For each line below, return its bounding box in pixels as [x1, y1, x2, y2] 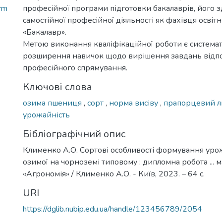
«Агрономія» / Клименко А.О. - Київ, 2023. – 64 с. [23, 168, 205, 179]
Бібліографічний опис [23, 127, 125, 141]
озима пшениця [23, 98, 84, 109]
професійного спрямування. [23, 62, 127, 73]
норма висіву [109, 98, 160, 109]
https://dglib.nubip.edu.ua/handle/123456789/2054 [23, 204, 202, 215]
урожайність [23, 110, 70, 120]
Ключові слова [23, 80, 92, 94]
